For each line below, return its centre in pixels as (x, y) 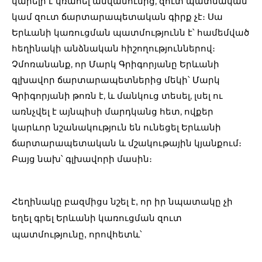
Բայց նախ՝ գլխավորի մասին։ (82, 159)
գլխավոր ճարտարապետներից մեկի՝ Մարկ (116, 80)
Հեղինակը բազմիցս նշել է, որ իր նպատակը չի (122, 202)
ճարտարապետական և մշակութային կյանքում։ (127, 143)
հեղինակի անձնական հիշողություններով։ (113, 49)
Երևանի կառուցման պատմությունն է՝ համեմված (130, 33)
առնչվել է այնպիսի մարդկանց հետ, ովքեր (113, 112)
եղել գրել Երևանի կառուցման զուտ (97, 218)
